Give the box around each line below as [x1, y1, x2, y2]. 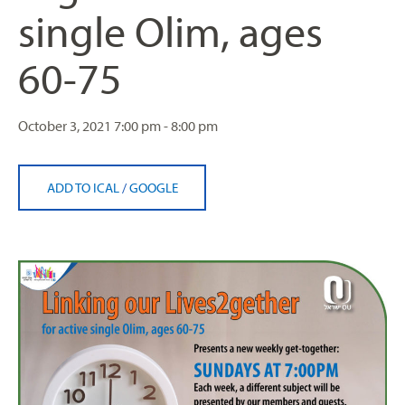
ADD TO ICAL [46, 178, 122, 196]
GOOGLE [128, 178, 178, 196]
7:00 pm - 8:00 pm [114, 117, 218, 135]
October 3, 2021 [18, 117, 114, 135]
